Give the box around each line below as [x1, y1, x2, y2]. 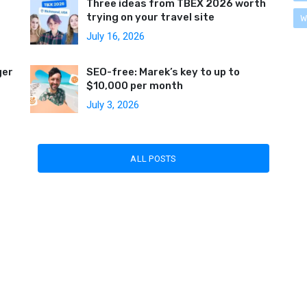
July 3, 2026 [86, 99, 139, 111]
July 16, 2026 [86, 30, 145, 42]
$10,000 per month [86, 79, 183, 92]
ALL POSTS [130, 153, 177, 164]
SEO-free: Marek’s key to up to [86, 66, 240, 78]
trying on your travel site [86, 11, 214, 23]
